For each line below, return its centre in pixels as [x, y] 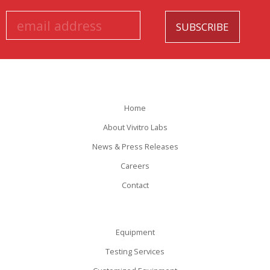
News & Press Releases [135, 146]
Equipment [135, 232]
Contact [135, 185]
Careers [135, 166]
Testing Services [135, 251]
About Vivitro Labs [135, 127]
